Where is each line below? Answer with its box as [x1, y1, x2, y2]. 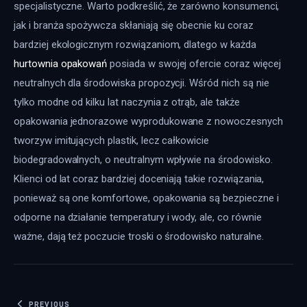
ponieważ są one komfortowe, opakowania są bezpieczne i [14, 192, 282, 205]
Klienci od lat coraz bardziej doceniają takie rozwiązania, [14, 173, 267, 186]
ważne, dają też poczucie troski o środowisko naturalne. [14, 230, 264, 243]
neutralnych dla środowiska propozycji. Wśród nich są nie [14, 77, 272, 90]
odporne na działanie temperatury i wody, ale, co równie [14, 211, 265, 224]
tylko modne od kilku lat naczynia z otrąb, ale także [14, 96, 243, 109]
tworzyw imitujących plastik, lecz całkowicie [14, 134, 212, 147]
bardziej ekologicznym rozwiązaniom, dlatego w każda [14, 38, 259, 51]
